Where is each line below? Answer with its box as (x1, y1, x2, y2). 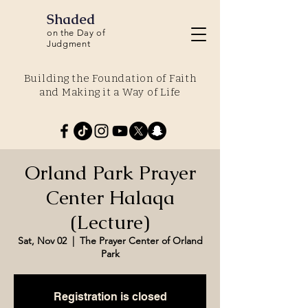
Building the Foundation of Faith (23, 72, 197, 85)
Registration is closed (53, 290, 167, 303)
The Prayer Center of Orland (79, 234, 203, 247)
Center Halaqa (45, 185, 175, 210)
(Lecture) (70, 210, 150, 234)
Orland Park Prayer (24, 160, 196, 185)
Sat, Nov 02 (17, 234, 67, 247)
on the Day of (47, 27, 106, 38)
